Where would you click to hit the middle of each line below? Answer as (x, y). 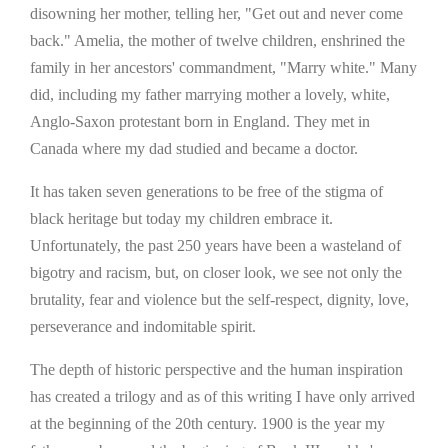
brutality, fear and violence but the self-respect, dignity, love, (219, 299)
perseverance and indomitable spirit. (143, 326)
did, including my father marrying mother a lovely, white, (210, 94)
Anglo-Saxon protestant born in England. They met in (200, 121)
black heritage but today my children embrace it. (181, 218)
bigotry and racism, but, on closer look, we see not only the (216, 272)
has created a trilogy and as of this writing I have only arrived (222, 396)
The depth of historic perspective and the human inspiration (216, 369)
